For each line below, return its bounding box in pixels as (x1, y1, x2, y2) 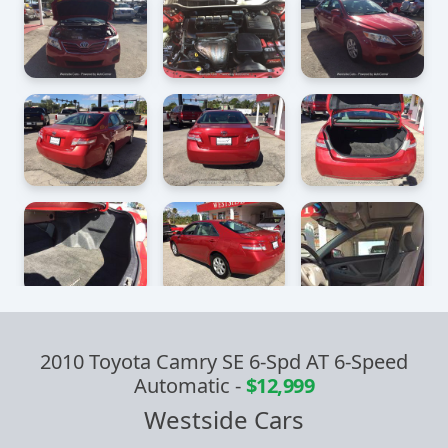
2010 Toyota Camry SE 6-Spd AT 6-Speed (40, 348, 408, 376)
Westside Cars (144, 403, 304, 437)
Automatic (133, 372, 235, 400)
